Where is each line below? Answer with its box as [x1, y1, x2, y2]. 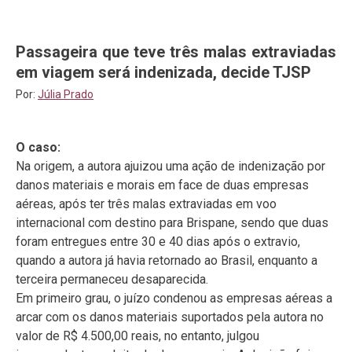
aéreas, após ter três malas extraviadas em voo [16, 196, 277, 211]
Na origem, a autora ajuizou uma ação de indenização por [16, 159, 325, 174]
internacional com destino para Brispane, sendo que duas [16, 215, 328, 230]
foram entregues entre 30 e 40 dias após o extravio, [16, 234, 300, 249]
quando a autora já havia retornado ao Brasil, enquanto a [16, 253, 317, 268]
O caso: [16, 140, 60, 155]
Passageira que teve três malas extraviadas [16, 42, 336, 61]
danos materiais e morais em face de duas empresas [16, 178, 309, 192]
